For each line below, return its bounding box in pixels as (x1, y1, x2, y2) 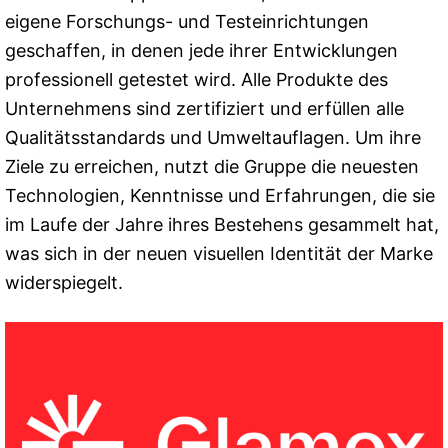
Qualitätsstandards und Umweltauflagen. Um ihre (5, 126, 421, 148)
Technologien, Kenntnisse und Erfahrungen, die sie (5, 184, 435, 206)
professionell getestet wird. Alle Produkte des (5, 68, 388, 90)
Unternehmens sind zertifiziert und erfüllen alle (5, 97, 404, 119)
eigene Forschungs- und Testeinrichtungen (5, 10, 369, 32)
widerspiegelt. (5, 271, 123, 293)
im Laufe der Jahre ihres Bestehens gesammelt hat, (5, 213, 439, 235)
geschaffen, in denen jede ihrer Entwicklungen (5, 39, 398, 61)
